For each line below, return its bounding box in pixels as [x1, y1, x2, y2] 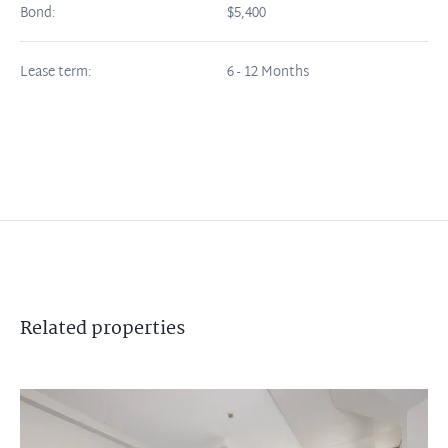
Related [20, 314, 91, 344]
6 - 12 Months [224, 60, 309, 85]
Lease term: [20, 60, 92, 85]
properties [91, 314, 185, 344]
